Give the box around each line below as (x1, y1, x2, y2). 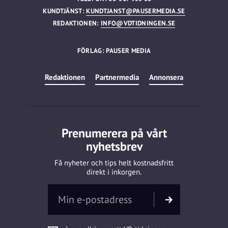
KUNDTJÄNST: (43, 6, 87, 15)
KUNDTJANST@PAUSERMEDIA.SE (86, 6, 185, 15)
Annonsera (149, 72, 183, 82)
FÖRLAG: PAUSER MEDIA (77, 46, 151, 55)
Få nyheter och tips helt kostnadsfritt (54, 157, 174, 167)
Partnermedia (95, 72, 139, 82)
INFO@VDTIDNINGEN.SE (101, 18, 176, 27)
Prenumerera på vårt (61, 125, 167, 141)
